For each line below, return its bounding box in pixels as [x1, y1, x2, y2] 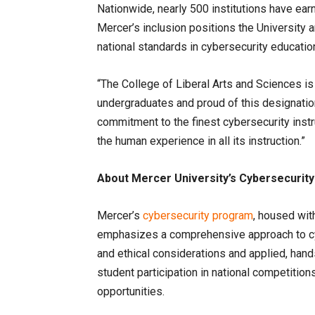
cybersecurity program [143, 209, 253, 222]
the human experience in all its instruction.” [97, 134, 305, 148]
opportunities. [97, 285, 165, 298]
